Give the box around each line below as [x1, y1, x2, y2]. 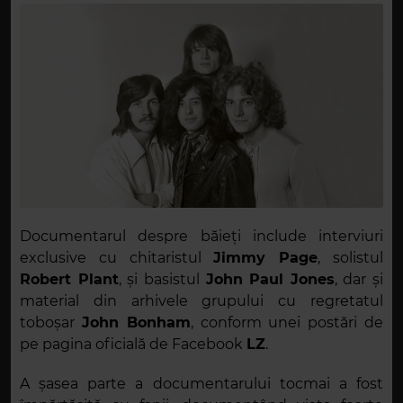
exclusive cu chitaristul [20, 249, 214, 267]
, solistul [318, 249, 384, 267]
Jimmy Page [213, 249, 318, 267]
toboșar [20, 314, 82, 332]
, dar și [334, 271, 383, 289]
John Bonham [81, 314, 191, 332]
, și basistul [118, 271, 206, 289]
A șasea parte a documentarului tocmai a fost [20, 375, 383, 393]
